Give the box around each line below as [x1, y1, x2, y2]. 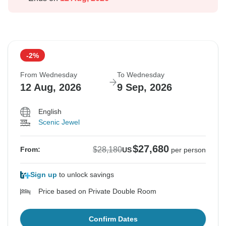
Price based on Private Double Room [38, 187, 156, 196]
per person [171, 146, 206, 154]
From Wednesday [20, 71, 77, 79]
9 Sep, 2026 [117, 82, 172, 93]
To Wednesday [117, 71, 164, 79]
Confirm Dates [88, 215, 138, 223]
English [38, 107, 62, 116]
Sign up [30, 171, 57, 179]
